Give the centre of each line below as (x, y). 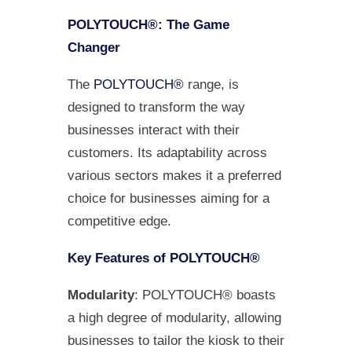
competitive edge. (119, 221)
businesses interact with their (154, 130)
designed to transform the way (156, 107)
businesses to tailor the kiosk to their (176, 341)
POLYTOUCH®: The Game (148, 25)
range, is (211, 84)
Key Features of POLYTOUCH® (164, 258)
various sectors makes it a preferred (174, 176)
